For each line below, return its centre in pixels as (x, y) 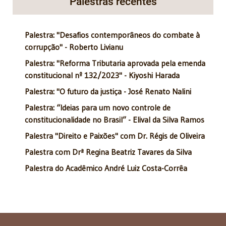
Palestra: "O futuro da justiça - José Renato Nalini (108, 91)
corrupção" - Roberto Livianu (74, 47)
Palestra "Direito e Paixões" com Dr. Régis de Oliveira (115, 135)
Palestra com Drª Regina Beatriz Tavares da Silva (108, 152)
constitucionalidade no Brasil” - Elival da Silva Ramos (115, 119)
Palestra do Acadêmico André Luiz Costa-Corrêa (106, 168)
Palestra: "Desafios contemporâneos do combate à (112, 35)
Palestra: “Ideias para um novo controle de (98, 107)
